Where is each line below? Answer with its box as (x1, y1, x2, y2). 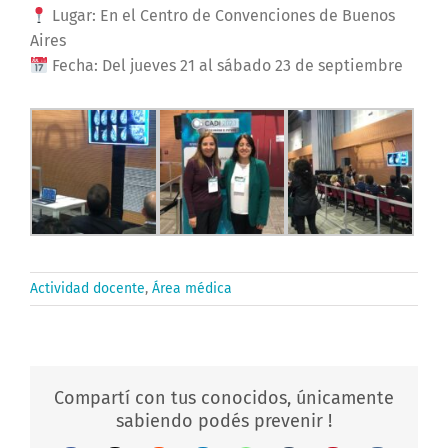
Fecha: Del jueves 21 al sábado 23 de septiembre (48, 56, 404, 76)
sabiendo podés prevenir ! (116, 410, 332, 433)
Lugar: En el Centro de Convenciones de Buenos (48, 6, 396, 26)
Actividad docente (30, 280, 145, 298)
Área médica (152, 280, 232, 298)
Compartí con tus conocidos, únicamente (54, 387, 394, 410)
